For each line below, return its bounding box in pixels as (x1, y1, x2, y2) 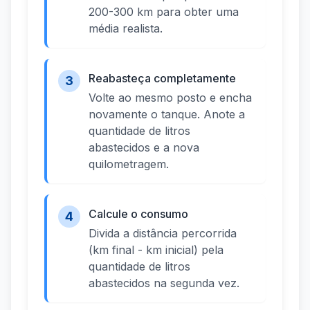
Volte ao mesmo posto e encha (89, 91, 252, 105)
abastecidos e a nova (89, 140, 199, 155)
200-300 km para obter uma (89, 5, 239, 19)
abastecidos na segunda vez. (89, 276, 239, 291)
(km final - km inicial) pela (89, 243, 224, 257)
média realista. (89, 21, 163, 36)
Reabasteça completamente (89, 71, 236, 86)
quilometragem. (89, 157, 169, 172)
